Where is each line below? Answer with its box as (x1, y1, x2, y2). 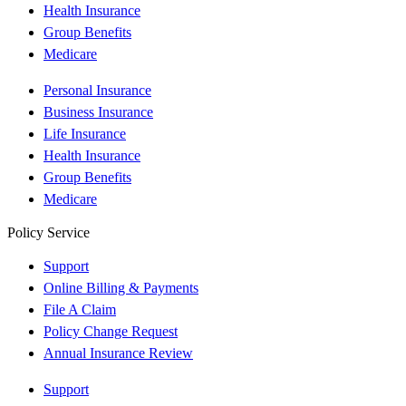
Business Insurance (43, 103, 153, 120)
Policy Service (7, 224, 90, 240)
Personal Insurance (43, 82, 151, 98)
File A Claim (43, 301, 116, 317)
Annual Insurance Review (43, 344, 193, 361)
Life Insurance (43, 125, 126, 141)
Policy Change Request (43, 323, 178, 339)
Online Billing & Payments (43, 279, 198, 295)
